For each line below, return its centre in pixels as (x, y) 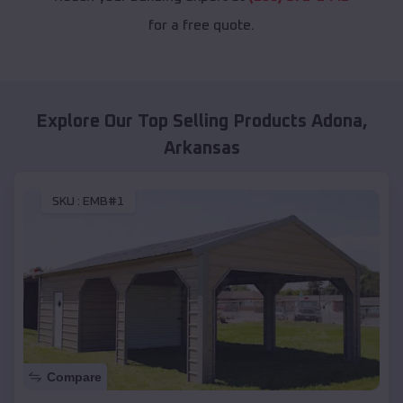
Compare (74, 376)
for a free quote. (201, 26)
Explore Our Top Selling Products (173, 122)
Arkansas (201, 149)
